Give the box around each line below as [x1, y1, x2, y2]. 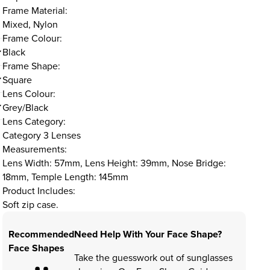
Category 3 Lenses [2, 128, 81, 143]
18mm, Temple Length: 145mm [2, 170, 128, 184]
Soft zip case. [2, 198, 58, 212]
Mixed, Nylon [2, 17, 58, 32]
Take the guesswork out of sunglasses [74, 251, 233, 265]
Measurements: [2, 142, 67, 157]
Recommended [8, 227, 74, 242]
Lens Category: [2, 115, 66, 129]
